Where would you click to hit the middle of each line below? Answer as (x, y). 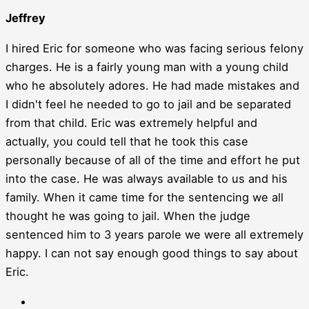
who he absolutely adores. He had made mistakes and (152, 85)
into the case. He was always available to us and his (147, 178)
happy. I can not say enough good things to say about (152, 253)
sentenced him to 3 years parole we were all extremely (154, 234)
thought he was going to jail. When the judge (128, 216)
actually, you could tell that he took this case (127, 141)
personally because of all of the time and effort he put (153, 160)
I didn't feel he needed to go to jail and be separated (148, 104)
